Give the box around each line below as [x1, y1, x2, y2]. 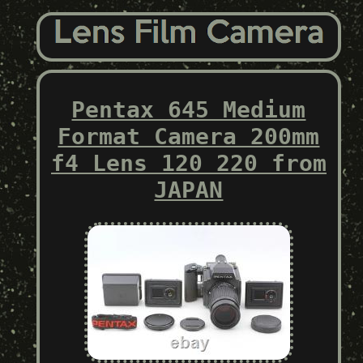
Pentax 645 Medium [71, 96, 306, 123]
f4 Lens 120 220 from [50, 149, 327, 177]
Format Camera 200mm [58, 122, 320, 150]
